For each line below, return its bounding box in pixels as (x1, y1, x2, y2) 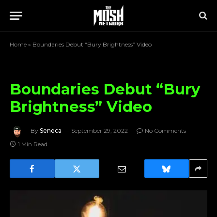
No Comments (145, 127, 186, 135)
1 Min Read (18, 140, 47, 148)
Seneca (40, 127, 62, 135)
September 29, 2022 (71, 127, 128, 135)
